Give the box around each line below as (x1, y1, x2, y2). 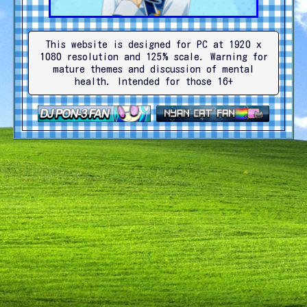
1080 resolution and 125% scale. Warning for (39, 51, 268, 62)
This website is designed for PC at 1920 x (45, 39, 262, 50)
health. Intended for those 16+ (74, 76, 233, 87)
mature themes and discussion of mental (53, 64, 254, 75)
